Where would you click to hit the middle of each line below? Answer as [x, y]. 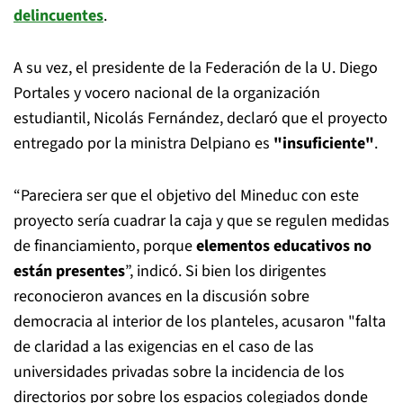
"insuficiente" [324, 143]
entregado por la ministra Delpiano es [143, 143]
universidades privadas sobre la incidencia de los [179, 372]
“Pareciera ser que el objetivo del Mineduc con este [186, 196]
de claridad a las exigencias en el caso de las [164, 347]
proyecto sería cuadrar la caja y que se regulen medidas [201, 221]
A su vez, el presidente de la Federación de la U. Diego [196, 68]
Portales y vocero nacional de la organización [167, 93]
